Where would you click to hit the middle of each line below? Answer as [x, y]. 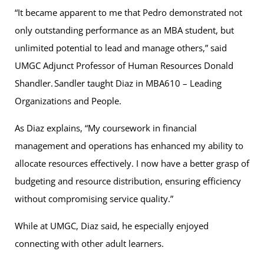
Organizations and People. [69, 100]
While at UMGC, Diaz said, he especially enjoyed [112, 225]
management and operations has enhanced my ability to [129, 145]
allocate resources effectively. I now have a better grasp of [132, 163]
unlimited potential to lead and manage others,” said [121, 47]
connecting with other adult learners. [90, 243]
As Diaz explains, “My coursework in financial [106, 128]
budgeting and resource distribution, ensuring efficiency [128, 181]
